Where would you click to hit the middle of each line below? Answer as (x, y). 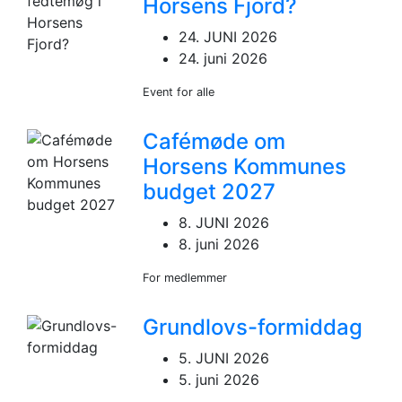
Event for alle (179, 92)
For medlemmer (185, 277)
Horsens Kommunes (245, 166)
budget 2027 (210, 191)
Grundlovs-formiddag (253, 327)
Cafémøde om (214, 141)
